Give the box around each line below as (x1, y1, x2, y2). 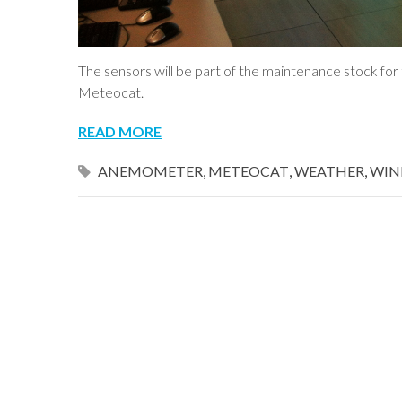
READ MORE (78, 122, 162, 140)
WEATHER (294, 162, 364, 179)
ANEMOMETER (98, 162, 203, 179)
